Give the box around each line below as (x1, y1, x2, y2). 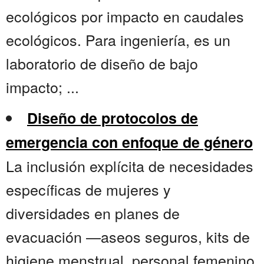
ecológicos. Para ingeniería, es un (6, 29, 230, 51)
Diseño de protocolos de (27, 107, 198, 129)
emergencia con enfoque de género (6, 131, 253, 153)
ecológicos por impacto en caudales (6, 5, 244, 27)
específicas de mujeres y (6, 179, 171, 200)
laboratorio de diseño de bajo (6, 52, 198, 74)
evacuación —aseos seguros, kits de (6, 226, 250, 247)
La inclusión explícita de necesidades (6, 155, 253, 177)
